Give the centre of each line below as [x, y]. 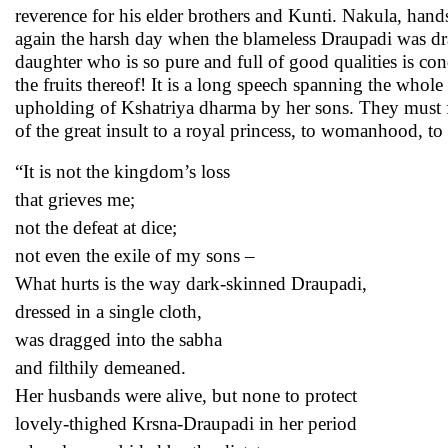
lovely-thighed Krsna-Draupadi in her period [186, 423]
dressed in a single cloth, [108, 311]
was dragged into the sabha [118, 339]
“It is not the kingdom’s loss [122, 171]
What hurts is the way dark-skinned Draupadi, [191, 283]
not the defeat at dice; [96, 227]
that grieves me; [75, 199]
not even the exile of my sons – [135, 255]
